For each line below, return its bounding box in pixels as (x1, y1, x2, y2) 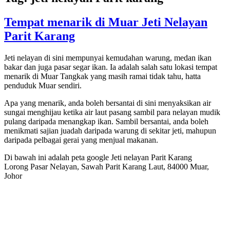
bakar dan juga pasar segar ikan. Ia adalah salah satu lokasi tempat (4, 63, 217, 72)
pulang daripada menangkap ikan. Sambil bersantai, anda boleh (4, 117, 208, 126)
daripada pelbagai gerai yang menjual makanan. (4, 136, 158, 145)
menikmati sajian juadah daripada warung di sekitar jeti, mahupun (4, 126, 216, 136)
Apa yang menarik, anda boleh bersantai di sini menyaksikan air (4, 99, 211, 108)
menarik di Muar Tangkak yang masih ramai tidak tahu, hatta (4, 72, 201, 81)
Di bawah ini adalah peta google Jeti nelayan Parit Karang (4, 153, 192, 162)
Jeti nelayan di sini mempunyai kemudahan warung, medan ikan (4, 53, 212, 63)
